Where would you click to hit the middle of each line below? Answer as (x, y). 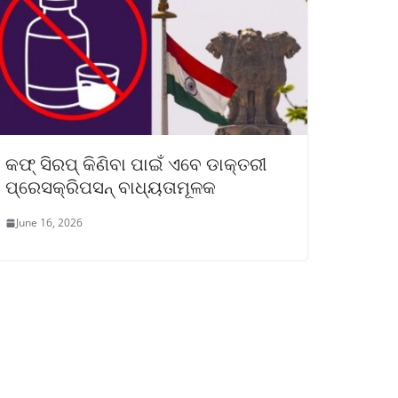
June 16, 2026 (49, 223)
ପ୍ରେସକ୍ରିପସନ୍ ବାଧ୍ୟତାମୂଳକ (111, 187)
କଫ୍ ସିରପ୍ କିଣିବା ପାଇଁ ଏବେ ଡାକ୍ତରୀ (136, 164)
